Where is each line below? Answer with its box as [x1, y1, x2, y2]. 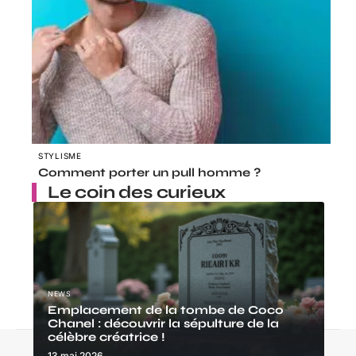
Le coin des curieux [48, 181, 226, 203]
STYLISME [38, 150, 82, 161]
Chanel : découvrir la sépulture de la [48, 316, 279, 331]
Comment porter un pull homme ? [38, 164, 261, 180]
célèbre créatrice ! [48, 330, 165, 345]
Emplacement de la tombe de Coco [48, 303, 284, 318]
